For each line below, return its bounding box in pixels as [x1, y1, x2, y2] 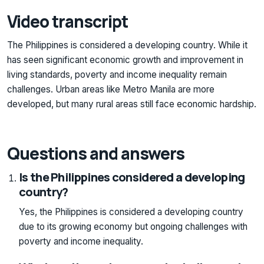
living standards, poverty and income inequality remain [7, 69, 227, 81]
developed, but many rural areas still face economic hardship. [7, 98, 256, 110]
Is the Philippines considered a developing [19, 169, 245, 185]
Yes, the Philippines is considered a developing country [19, 206, 243, 217]
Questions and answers [7, 142, 185, 165]
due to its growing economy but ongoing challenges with [19, 220, 247, 232]
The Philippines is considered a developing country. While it [7, 39, 247, 51]
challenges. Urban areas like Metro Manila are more [7, 84, 214, 95]
